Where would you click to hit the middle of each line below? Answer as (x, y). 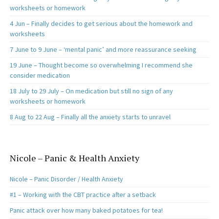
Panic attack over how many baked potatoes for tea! (86, 210)
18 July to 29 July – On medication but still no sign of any (91, 91)
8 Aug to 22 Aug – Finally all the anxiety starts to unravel (90, 117)
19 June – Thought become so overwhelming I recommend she (101, 65)
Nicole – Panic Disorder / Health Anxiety (66, 179)
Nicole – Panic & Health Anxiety (75, 158)
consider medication (40, 76)
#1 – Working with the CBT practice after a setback (83, 195)
